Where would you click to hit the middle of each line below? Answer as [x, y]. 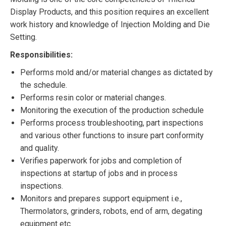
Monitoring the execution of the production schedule [112, 110]
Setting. [23, 37]
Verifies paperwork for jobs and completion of [101, 161]
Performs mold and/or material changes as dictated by [117, 72]
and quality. [40, 148]
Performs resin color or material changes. [93, 98]
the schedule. [44, 85]
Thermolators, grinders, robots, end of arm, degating [111, 211]
